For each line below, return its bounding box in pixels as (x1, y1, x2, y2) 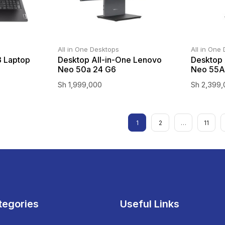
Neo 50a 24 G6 (57, 64, 116, 75)
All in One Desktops (57, 45, 119, 54)
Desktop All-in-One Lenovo (57, 55, 162, 65)
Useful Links (120, 198, 179, 210)
